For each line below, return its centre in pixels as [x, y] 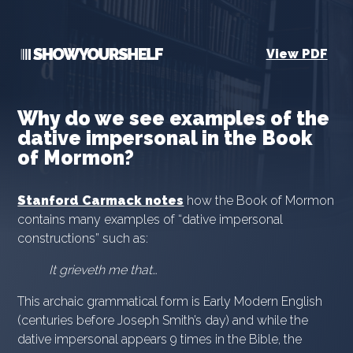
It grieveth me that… [104, 270]
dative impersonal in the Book [165, 138]
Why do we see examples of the [174, 118]
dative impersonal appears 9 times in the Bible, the [160, 339]
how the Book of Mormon [259, 201]
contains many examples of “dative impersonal [150, 219]
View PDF [297, 54]
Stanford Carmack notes [101, 201]
